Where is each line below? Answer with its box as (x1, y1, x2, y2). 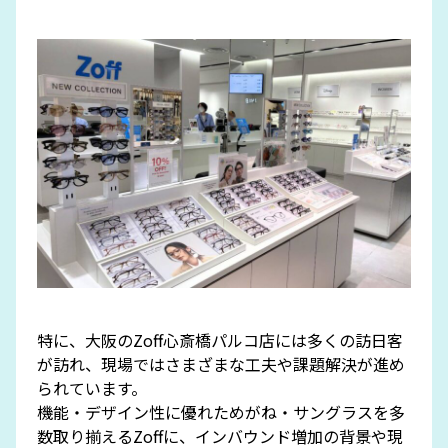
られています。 (36, 376, 147, 401)
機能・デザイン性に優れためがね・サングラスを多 (36, 400, 405, 425)
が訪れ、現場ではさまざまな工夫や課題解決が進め (36, 352, 405, 377)
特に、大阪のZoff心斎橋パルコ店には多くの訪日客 (36, 328, 403, 353)
